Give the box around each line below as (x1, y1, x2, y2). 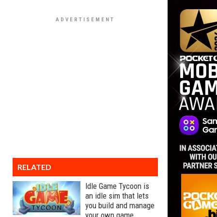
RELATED (17, 162, 51, 171)
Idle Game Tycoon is (85, 181, 149, 191)
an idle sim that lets (85, 191, 149, 201)
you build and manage (85, 201, 155, 210)
